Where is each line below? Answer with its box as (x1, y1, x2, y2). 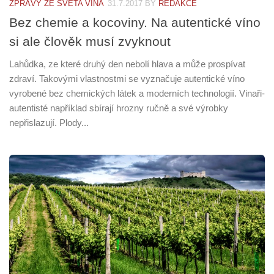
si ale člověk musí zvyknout (9, 34, 171, 48)
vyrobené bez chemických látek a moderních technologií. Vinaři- (9, 87, 265, 98)
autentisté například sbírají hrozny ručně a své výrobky (9, 102, 228, 113)
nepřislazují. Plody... (9, 117, 89, 128)
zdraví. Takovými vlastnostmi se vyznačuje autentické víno (9, 73, 245, 84)
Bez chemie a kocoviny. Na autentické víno (9, 15, 261, 29)
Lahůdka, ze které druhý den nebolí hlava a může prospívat (9, 58, 245, 69)
